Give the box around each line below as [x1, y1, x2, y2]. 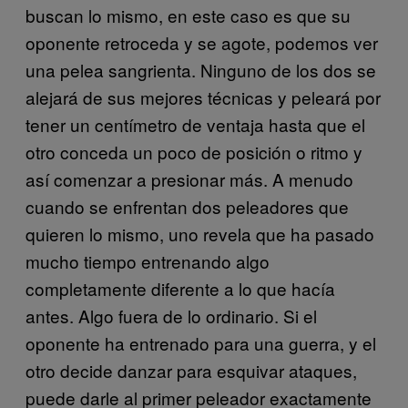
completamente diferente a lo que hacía [25, 276, 335, 301]
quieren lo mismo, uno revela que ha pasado [25, 221, 374, 247]
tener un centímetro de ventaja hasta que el [25, 112, 365, 138]
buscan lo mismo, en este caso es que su [25, 3, 351, 28]
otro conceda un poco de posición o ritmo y [25, 139, 362, 165]
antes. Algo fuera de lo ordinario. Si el [25, 303, 317, 329]
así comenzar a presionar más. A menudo [25, 167, 353, 192]
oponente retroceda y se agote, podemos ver [25, 30, 378, 56]
